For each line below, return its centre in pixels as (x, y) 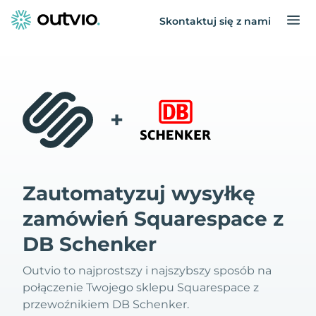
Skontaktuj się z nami (215, 21)
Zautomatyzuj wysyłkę (139, 193)
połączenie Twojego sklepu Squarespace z (141, 287)
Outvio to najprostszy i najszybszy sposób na (147, 271)
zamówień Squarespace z (153, 219)
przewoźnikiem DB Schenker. (106, 304)
